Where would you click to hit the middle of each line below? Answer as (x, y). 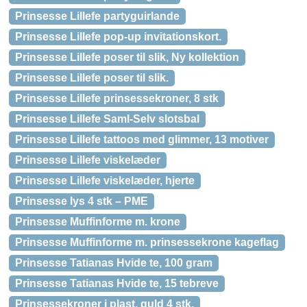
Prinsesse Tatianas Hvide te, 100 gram (114, 263)
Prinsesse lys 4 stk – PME (82, 201)
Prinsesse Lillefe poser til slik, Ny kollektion (127, 57)
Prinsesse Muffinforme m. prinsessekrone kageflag (147, 242)
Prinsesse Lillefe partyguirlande (97, 16)
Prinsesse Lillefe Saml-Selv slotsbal (107, 119)
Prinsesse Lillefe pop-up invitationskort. (118, 37)
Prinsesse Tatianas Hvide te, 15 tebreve (117, 283)
